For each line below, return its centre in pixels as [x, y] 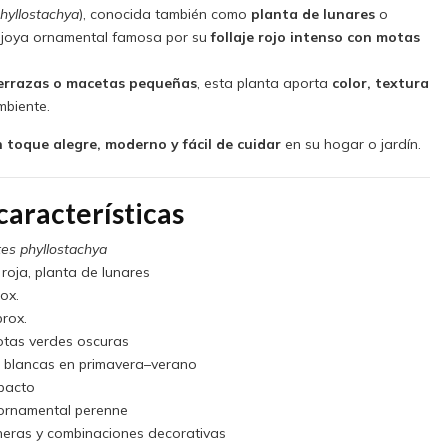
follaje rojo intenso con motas [315, 36]
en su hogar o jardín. [350, 144]
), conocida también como [164, 13]
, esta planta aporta [264, 82]
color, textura [380, 82]
